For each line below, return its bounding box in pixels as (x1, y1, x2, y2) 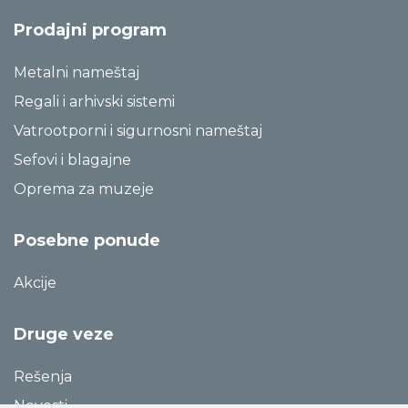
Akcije (14, 273, 56, 291)
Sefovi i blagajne (14, 150, 131, 168)
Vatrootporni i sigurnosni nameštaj (14, 121, 262, 139)
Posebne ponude (14, 229, 160, 250)
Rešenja (14, 367, 72, 385)
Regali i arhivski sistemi (14, 92, 175, 110)
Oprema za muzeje (14, 179, 154, 198)
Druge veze (14, 323, 114, 344)
